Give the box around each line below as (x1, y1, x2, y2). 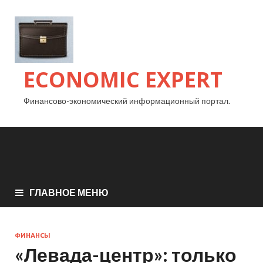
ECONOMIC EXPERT (23, 65, 222, 94)
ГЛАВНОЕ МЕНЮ (29, 187, 109, 198)
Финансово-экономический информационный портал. (23, 96, 230, 106)
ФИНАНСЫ (15, 232, 50, 240)
